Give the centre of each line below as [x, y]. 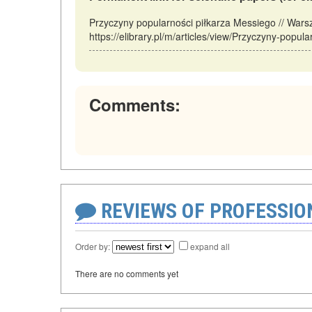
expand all [210, 246]
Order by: [94, 246]
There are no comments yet [127, 273]
